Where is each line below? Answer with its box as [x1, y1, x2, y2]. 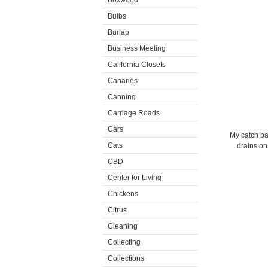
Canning [108, 93, 136, 101]
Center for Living [108, 173, 162, 182]
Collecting [108, 238, 141, 246]
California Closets [108, 60, 166, 69]
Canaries [108, 77, 138, 85]
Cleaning [108, 222, 138, 230]
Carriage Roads [108, 109, 160, 117]
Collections [108, 254, 144, 263]
